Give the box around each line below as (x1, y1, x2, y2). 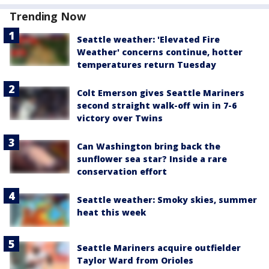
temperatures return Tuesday (77, 59, 216, 70)
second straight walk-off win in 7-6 (77, 100, 237, 111)
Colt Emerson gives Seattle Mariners (77, 87, 244, 98)
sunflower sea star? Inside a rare (77, 153, 227, 165)
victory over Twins (77, 112, 163, 124)
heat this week (77, 207, 146, 218)
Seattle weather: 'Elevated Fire (77, 34, 220, 45)
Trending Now (10, 9, 86, 23)
